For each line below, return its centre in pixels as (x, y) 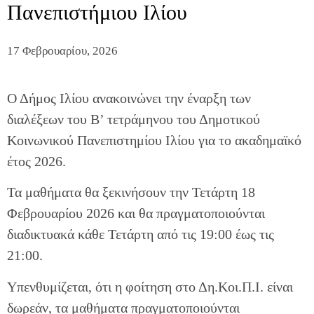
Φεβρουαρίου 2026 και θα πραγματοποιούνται (136, 213)
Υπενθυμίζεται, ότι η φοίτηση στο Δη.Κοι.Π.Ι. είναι (150, 286)
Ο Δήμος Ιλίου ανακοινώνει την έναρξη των (129, 98)
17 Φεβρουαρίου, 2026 (62, 51)
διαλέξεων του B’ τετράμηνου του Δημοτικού (134, 120)
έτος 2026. (36, 162)
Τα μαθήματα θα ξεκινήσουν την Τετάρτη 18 (131, 192)
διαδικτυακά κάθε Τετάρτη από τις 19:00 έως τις (141, 234)
